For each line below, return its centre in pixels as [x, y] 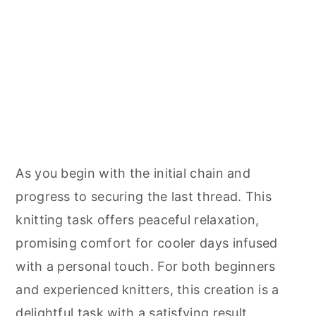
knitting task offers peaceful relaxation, [138, 220]
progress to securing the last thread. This [144, 197]
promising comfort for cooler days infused [147, 243]
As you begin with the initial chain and [133, 174]
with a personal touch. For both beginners [146, 267]
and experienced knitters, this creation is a [147, 290]
